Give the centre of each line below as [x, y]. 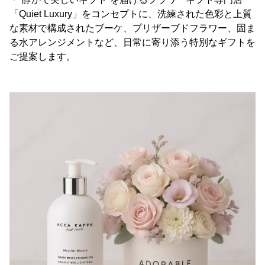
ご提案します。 [43, 57]
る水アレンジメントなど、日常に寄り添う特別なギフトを [132, 43]
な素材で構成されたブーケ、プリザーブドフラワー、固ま [132, 28]
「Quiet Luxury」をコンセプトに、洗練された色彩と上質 [131, 14]
